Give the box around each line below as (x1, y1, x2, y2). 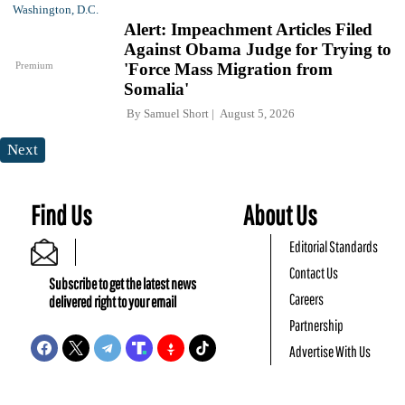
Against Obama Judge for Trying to (124, 40, 391, 60)
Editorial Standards (289, 238, 379, 256)
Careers (289, 290, 325, 308)
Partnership (289, 316, 344, 334)
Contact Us (289, 264, 339, 282)
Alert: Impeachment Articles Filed (124, 20, 372, 40)
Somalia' (124, 80, 189, 99)
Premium (15, 59, 54, 71)
